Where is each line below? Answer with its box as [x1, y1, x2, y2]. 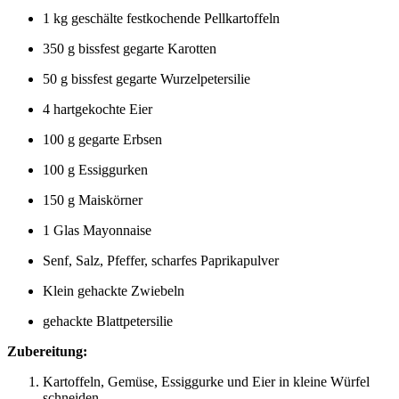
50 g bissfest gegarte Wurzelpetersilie [43, 70, 250, 86]
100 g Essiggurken [43, 161, 148, 177]
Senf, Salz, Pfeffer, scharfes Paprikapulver [43, 252, 279, 268]
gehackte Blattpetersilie [43, 313, 173, 329]
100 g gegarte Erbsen [43, 131, 162, 147]
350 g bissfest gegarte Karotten [43, 40, 216, 56]
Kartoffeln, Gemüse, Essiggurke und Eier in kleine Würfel [43, 373, 370, 389]
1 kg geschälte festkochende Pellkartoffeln [43, 10, 280, 26]
